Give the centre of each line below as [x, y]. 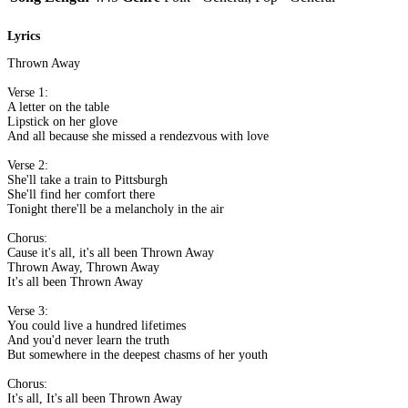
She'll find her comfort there [81, 195]
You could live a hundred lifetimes [97, 326]
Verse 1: [28, 93]
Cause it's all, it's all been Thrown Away [111, 253]
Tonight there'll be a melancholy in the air [116, 209]
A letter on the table [58, 107]
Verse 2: [28, 166]
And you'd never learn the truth [88, 341]
